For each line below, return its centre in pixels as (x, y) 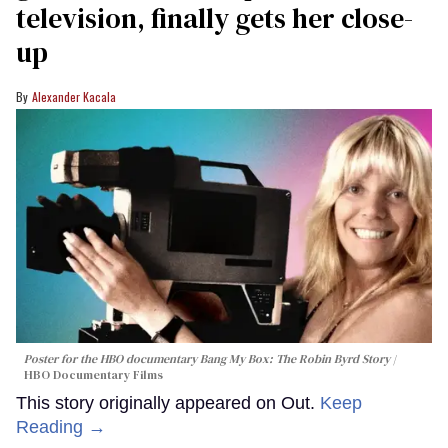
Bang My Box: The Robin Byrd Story (295, 359)
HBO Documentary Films (93, 375)
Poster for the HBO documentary (112, 359)
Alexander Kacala (74, 97)
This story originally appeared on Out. (168, 403)
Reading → (61, 427)
